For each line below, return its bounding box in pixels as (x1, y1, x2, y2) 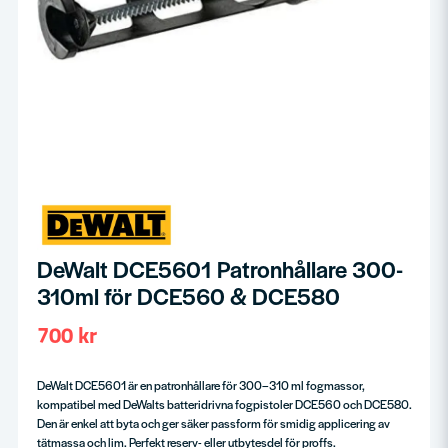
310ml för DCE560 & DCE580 (36, 279, 340, 312)
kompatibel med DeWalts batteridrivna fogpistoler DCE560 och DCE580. (36, 394, 412, 413)
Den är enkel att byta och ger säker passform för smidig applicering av (36, 413, 390, 432)
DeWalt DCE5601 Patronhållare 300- (36, 252, 403, 285)
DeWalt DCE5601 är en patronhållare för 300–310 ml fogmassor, (36, 375, 365, 394)
